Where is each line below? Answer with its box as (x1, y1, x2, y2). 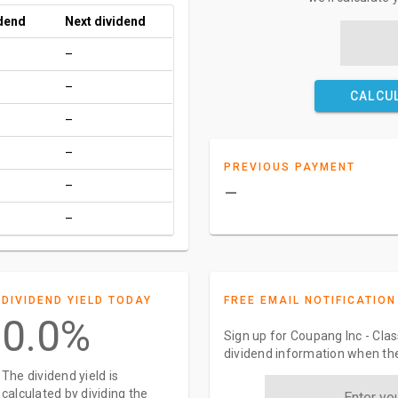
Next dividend (65, 14, 146, 28)
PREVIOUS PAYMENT (223, 161, 355, 173)
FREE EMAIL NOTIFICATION (223, 294, 396, 306)
